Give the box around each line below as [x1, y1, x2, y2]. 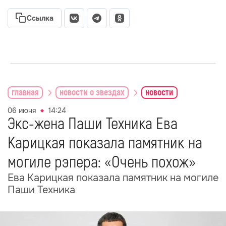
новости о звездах [60, 86, 125, 98]
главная [12, 86, 39, 98]
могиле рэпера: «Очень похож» [8, 152, 196, 173]
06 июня [8, 106, 36, 115]
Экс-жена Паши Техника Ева [8, 114, 178, 134]
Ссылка [27, 14, 53, 23]
